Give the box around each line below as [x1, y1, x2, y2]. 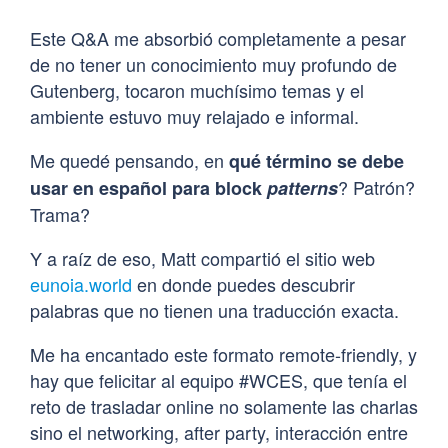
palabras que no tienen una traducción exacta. [30, 296, 399, 323]
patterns [262, 174, 338, 201]
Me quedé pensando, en [30, 146, 229, 173]
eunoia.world [30, 270, 132, 297]
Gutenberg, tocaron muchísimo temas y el [30, 76, 364, 103]
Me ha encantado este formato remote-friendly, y [30, 340, 417, 367]
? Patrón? [338, 173, 415, 200]
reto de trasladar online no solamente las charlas [30, 392, 418, 419]
